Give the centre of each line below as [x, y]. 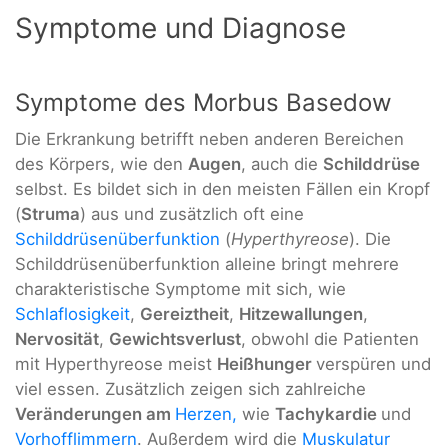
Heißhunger [266, 364]
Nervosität [57, 339]
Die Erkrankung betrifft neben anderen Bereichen [209, 139]
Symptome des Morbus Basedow [203, 103]
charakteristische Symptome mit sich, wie [180, 289]
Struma [50, 214]
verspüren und [373, 364]
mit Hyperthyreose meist [116, 364]
